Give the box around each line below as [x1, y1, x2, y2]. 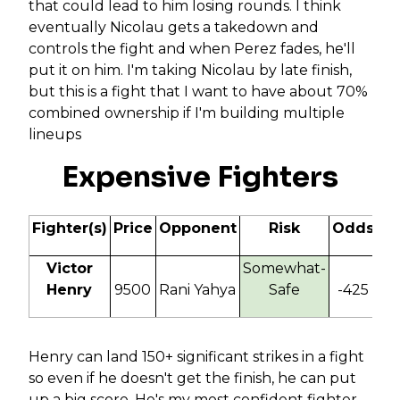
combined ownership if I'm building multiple [28, 104, 345, 121]
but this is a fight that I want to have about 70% [28, 82, 368, 100]
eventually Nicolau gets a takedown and [28, 18, 319, 36]
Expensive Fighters [62, 158, 338, 195]
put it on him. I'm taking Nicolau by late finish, [28, 61, 352, 79]
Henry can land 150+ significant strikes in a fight [28, 347, 364, 365]
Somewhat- [242, 259, 326, 277]
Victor [46, 259, 93, 277]
